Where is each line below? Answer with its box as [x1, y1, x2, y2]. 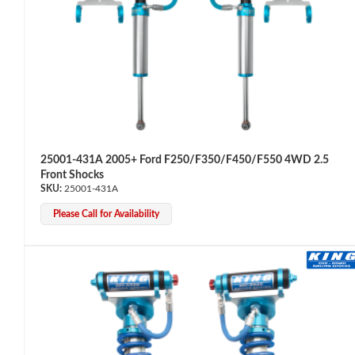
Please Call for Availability [53, 208, 159, 219]
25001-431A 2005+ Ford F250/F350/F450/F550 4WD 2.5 [40, 154, 329, 166]
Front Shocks [40, 169, 104, 181]
